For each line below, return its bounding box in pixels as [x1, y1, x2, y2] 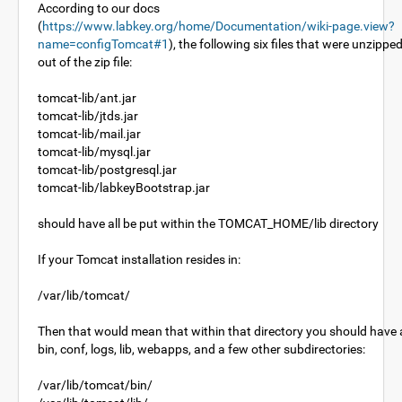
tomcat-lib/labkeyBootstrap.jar [38, 180, 210, 195]
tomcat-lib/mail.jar [38, 127, 141, 141]
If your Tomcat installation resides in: [38, 252, 240, 267]
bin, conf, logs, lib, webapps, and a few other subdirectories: [38, 342, 365, 356]
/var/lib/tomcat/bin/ [38, 378, 153, 392]
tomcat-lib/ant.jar [38, 91, 136, 105]
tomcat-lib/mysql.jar [38, 144, 151, 159]
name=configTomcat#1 [38, 37, 169, 51]
